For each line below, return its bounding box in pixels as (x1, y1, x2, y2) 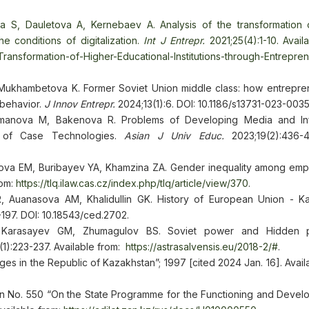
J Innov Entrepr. (44, 98, 115, 110)
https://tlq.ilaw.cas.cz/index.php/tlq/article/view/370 (16, 177, 248, 189)
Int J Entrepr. (143, 34, 206, 46)
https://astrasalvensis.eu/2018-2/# (126, 241, 278, 252)
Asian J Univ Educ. (124, 130, 224, 141)
